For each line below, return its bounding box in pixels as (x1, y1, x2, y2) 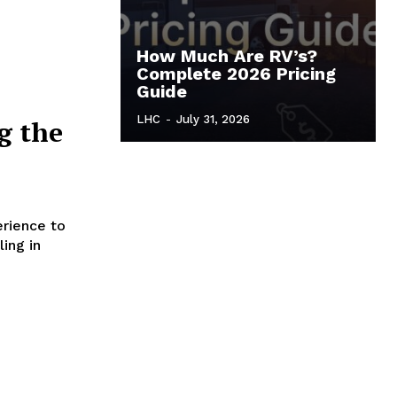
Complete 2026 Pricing (136, 62, 336, 84)
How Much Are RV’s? (136, 44, 317, 66)
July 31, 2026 (176, 112, 250, 126)
